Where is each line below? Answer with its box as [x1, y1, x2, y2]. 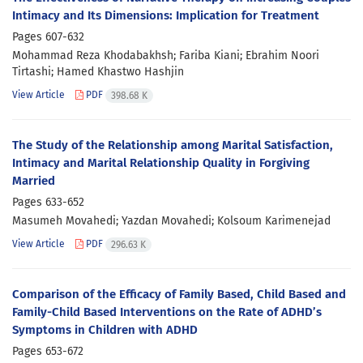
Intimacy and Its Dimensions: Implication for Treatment [12, 8, 319, 23]
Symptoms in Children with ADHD [12, 322, 198, 337]
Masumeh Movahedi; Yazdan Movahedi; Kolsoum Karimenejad [12, 214, 331, 228]
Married [12, 173, 55, 188]
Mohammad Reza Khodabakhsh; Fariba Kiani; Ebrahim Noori [12, 49, 319, 62]
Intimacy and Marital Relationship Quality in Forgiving [12, 156, 310, 170]
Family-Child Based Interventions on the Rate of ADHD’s [12, 305, 322, 319]
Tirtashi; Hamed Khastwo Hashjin [12, 65, 184, 79]
